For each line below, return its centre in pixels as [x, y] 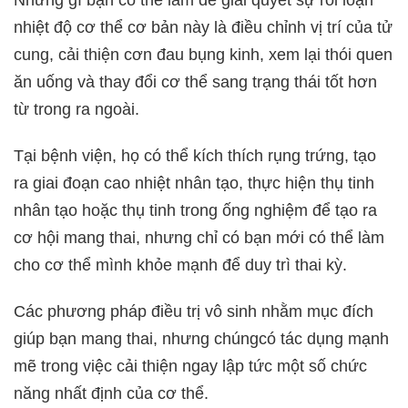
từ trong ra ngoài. [76, 110]
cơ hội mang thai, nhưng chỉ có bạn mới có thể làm [199, 238]
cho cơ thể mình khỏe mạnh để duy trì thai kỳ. [180, 265]
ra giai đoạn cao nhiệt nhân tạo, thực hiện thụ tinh [194, 184]
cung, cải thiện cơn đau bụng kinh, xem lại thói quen [203, 55]
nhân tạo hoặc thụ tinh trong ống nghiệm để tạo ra [195, 211]
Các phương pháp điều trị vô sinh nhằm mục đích [194, 312]
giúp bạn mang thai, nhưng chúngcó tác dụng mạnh [201, 339]
